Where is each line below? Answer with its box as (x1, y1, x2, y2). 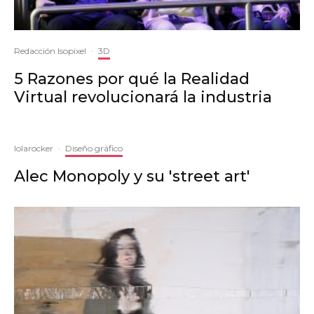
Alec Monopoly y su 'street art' (14, 167, 250, 186)
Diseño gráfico (65, 143, 123, 154)
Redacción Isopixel (14, 46, 86, 57)
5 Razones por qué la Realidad (14, 69, 250, 89)
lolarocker (14, 143, 53, 154)
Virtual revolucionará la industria (14, 88, 272, 107)
